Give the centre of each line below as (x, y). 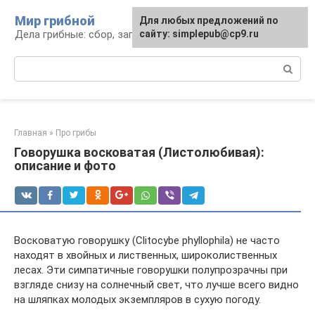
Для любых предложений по (209, 20)
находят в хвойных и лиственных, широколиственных (146, 255)
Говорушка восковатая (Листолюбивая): (139, 152)
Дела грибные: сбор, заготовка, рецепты (116, 34)
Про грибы (76, 133)
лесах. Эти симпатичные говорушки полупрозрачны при (151, 270)
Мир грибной (55, 21)
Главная (31, 133)
